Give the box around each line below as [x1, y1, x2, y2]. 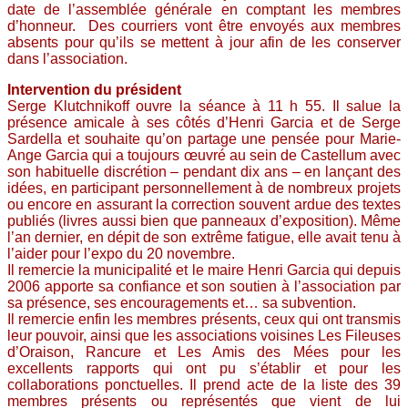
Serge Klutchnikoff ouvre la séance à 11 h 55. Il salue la [7, 98, 401, 114]
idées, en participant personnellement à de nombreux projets [7, 180, 401, 196]
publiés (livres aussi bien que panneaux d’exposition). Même [7, 213, 401, 229]
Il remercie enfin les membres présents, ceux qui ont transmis [7, 311, 401, 327]
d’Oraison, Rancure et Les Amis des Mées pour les [7, 344, 401, 360]
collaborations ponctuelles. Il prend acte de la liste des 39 [7, 377, 401, 393]
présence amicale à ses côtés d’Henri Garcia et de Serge [7, 115, 401, 130]
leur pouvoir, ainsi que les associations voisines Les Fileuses [7, 328, 401, 343]
